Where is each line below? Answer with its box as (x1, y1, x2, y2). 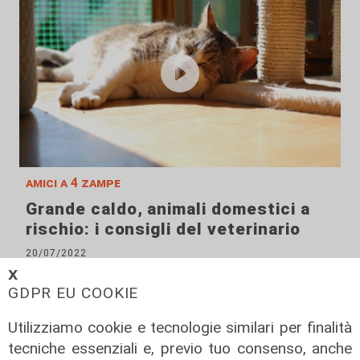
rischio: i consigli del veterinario (26, 219, 301, 239)
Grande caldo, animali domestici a (26, 198, 310, 219)
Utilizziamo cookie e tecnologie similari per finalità (8, 317, 352, 337)
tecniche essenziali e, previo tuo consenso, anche (8, 338, 352, 358)
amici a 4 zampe (26, 174, 121, 190)
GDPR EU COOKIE (8, 283, 139, 302)
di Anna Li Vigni (26, 260, 107, 273)
